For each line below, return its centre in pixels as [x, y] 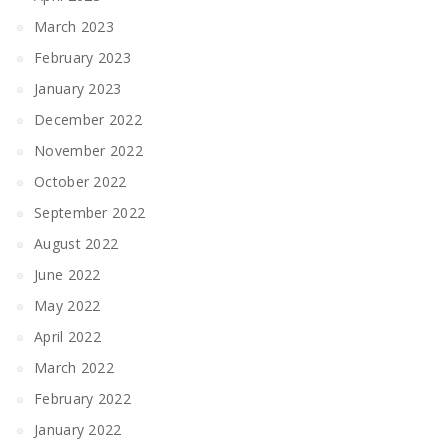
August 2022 [76, 243]
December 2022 [88, 119]
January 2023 [78, 88]
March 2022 [74, 367]
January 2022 [78, 429]
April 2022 [67, 336]
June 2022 [67, 274]
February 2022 [82, 398]
